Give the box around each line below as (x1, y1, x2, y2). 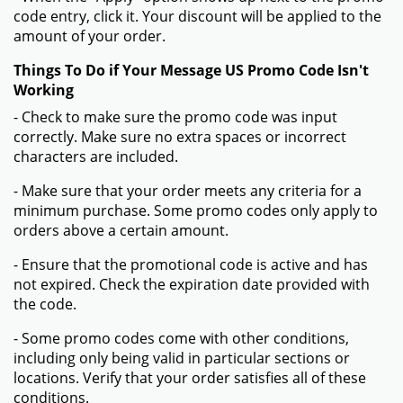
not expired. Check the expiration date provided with (13, 273, 370, 294)
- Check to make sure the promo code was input (13, 106, 337, 127)
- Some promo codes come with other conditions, (13, 327, 349, 348)
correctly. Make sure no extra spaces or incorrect (13, 126, 346, 147)
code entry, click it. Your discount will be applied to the (13, 5, 381, 26)
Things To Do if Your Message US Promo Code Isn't (13, 59, 369, 80)
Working (13, 79, 74, 100)
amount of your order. (13, 25, 166, 46)
